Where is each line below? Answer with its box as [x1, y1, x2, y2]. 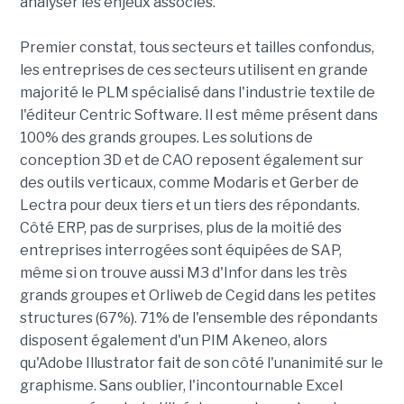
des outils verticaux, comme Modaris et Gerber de [19, 173, 359, 191]
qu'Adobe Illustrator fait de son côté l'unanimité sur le [19, 353, 383, 372]
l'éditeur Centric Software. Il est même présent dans [19, 106, 378, 124]
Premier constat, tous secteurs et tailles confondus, [19, 38, 374, 56]
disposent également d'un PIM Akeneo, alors [19, 331, 327, 349]
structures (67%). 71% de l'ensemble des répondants [19, 308, 378, 326]
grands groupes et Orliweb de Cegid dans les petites [19, 286, 376, 304]
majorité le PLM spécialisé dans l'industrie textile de [19, 83, 375, 101]
